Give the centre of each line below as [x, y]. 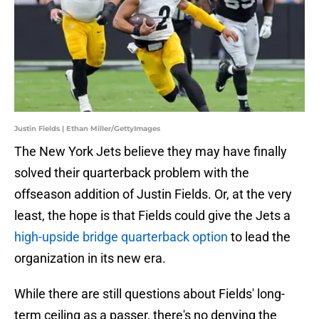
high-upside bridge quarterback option [121, 237]
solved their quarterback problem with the [132, 173]
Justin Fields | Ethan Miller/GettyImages [87, 129]
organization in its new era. [90, 258]
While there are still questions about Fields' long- [150, 294]
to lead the [259, 237]
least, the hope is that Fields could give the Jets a [152, 216]
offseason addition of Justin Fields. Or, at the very [153, 194]
